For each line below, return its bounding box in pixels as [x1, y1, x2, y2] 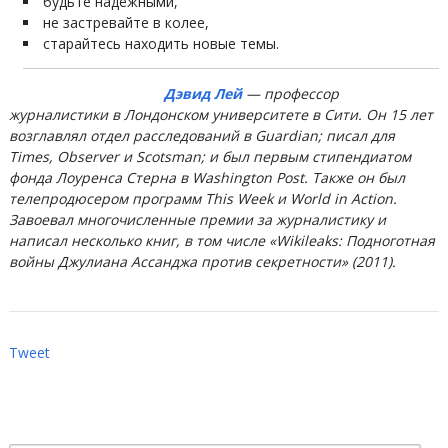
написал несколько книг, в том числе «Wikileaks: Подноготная [8, 231, 435, 250]
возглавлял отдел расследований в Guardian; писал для [8, 126, 395, 145]
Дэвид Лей [163, 84, 242, 103]
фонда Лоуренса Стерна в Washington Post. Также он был [8, 168, 405, 187]
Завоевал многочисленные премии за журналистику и [8, 210, 386, 229]
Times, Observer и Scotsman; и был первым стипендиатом [8, 147, 411, 166]
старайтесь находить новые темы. [42, 34, 279, 53]
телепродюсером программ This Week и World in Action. [8, 189, 397, 208]
